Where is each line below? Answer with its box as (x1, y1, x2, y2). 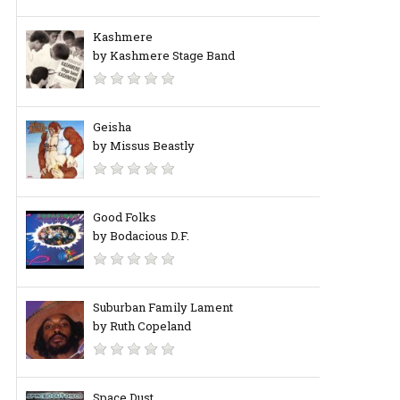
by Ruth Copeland (92, 318, 191, 334)
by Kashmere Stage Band (92, 47, 235, 63)
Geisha (92, 119, 131, 135)
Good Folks (92, 209, 156, 225)
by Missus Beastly (92, 137, 195, 154)
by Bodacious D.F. (92, 228, 189, 244)
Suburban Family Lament (92, 299, 233, 315)
